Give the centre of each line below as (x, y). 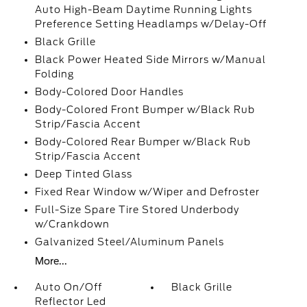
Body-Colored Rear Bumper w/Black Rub (143, 142)
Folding (54, 74)
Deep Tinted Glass (83, 174)
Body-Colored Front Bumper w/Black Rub (145, 110)
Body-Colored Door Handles (109, 92)
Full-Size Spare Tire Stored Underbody (137, 210)
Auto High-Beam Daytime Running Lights (143, 10)
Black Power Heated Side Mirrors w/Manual (150, 60)
